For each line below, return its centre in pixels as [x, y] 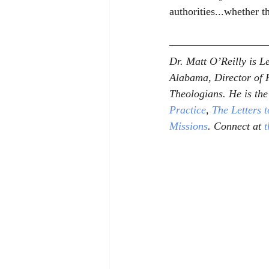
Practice [188, 110]
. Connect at [236, 126]
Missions [189, 126]
